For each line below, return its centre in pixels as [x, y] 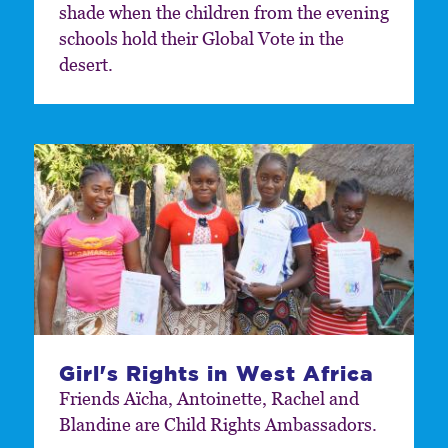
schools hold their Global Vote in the [201, 39]
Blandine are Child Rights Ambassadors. [217, 424]
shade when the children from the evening [223, 13]
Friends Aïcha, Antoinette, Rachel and [208, 398]
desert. [85, 65]
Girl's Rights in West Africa [216, 372]
